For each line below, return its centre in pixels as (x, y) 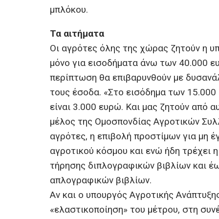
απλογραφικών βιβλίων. (101, 180)
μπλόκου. (69, 10)
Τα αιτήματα (77, 34)
